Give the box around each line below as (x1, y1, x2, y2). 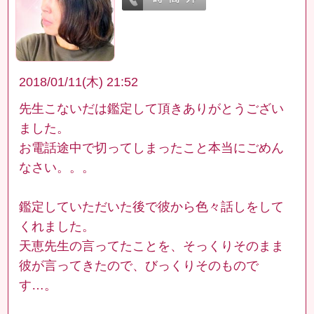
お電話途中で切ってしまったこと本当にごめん (19, 141, 285, 156)
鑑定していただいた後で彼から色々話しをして (19, 200, 285, 214)
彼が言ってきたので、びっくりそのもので (19, 259, 259, 273)
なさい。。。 (19, 161, 95, 175)
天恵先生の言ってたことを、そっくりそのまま (19, 239, 285, 254)
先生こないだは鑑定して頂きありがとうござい (19, 102, 285, 116)
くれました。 (19, 219, 95, 234)
